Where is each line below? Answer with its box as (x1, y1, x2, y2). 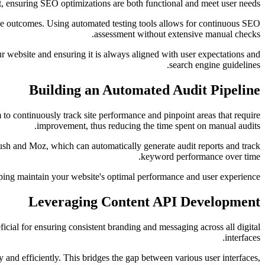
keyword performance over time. (141, 151, 260, 161)
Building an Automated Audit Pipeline (29, 82, 260, 98)
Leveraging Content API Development (28, 193, 260, 209)
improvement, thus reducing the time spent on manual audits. (37, 120, 260, 131)
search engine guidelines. (169, 60, 260, 70)
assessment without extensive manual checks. (94, 29, 260, 40)
